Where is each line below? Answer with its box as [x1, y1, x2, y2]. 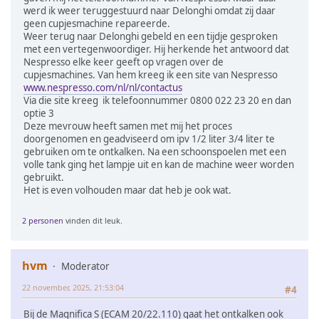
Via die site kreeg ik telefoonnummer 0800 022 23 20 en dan [23, 93, 291, 107]
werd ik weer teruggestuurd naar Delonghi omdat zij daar [23, 4, 276, 17]
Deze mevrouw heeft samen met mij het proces [23, 119, 232, 132]
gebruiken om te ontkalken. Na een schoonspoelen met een [23, 145, 286, 158]
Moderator [61, 259, 110, 273]
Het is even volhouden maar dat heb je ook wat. [23, 183, 231, 197]
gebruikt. [23, 170, 64, 184]
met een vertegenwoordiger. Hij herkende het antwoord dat [23, 42, 289, 56]
